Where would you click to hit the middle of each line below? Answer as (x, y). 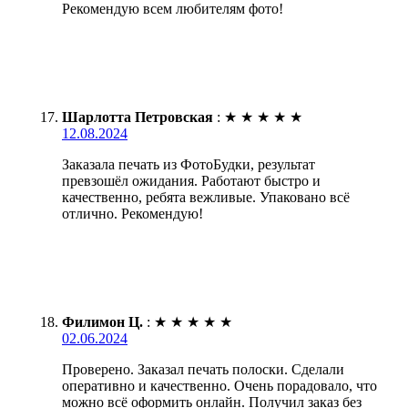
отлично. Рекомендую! (133, 214)
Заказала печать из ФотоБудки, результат (189, 165)
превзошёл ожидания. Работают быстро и (191, 181)
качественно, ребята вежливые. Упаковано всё (206, 198)
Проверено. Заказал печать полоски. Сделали (203, 370)
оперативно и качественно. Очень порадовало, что (219, 386)
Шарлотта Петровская (138, 117)
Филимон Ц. (102, 322)
